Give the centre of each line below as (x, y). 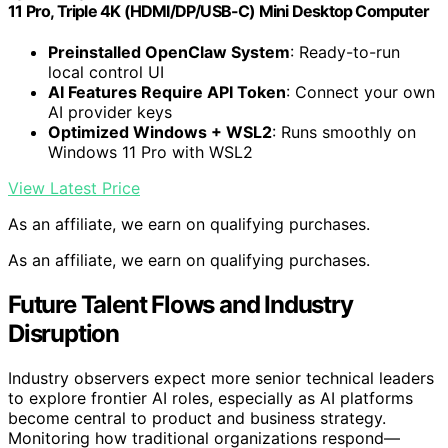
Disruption (64, 334)
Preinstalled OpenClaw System (169, 52)
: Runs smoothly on (344, 132)
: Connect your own (360, 92)
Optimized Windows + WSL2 (160, 132)
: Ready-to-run (345, 52)
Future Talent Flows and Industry (180, 305)
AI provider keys (110, 112)
